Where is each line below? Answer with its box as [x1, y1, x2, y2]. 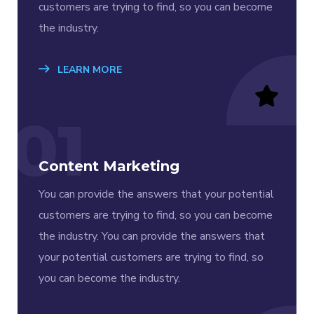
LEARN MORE [55, 62, 122, 76]
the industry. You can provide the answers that [39, 228, 265, 244]
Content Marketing [39, 157, 179, 175]
